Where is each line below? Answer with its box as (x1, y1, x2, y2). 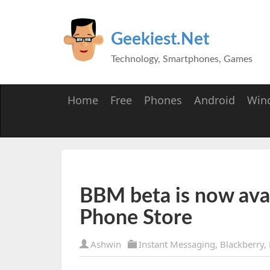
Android (194, 93, 235, 107)
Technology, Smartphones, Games (111, 54, 253, 64)
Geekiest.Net (111, 31, 209, 48)
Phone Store (80, 208, 192, 228)
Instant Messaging (139, 238, 215, 250)
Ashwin (90, 238, 121, 250)
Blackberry (220, 238, 264, 250)
